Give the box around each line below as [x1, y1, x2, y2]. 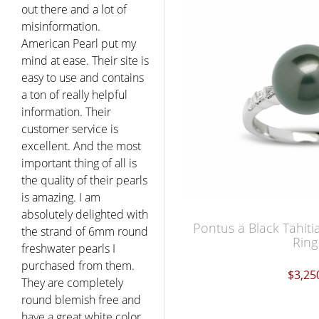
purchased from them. [21, 257, 135, 273]
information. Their [21, 103, 111, 120]
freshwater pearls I [21, 240, 115, 256]
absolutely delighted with [21, 206, 148, 222]
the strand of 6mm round [21, 223, 148, 239]
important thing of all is [21, 155, 137, 171]
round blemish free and [21, 291, 141, 308]
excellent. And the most [21, 137, 141, 154]
